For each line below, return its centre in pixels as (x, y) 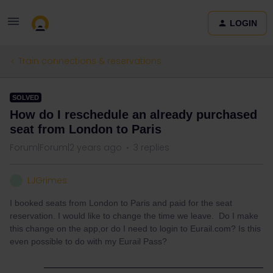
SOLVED (26, 97)
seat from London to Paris (86, 129)
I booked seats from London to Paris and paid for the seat (121, 203)
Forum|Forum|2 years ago (66, 147)
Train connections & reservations (90, 61)
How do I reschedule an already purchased (133, 115)
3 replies (151, 147)
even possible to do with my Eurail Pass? (88, 241)
